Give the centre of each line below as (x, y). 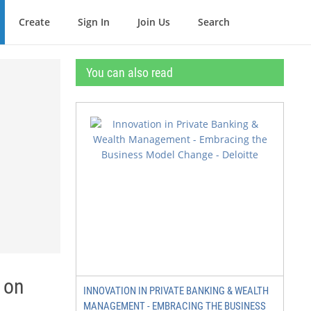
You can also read (129, 73)
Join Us (154, 22)
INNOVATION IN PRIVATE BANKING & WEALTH (176, 291)
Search (214, 22)
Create (34, 22)
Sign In (94, 22)
